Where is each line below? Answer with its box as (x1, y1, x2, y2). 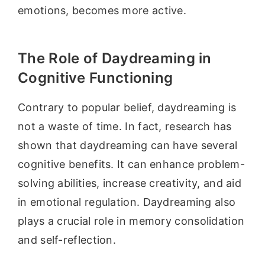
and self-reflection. (18, 234, 117, 247)
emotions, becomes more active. (18, 4, 186, 17)
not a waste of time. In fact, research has (18, 120, 232, 133)
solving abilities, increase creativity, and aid (18, 177, 242, 190)
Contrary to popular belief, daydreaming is (18, 101, 237, 114)
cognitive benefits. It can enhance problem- (18, 158, 245, 171)
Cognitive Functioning (18, 69, 173, 87)
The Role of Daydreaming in (18, 50, 212, 67)
